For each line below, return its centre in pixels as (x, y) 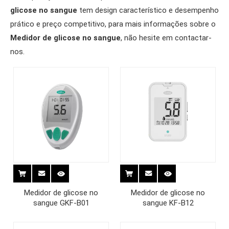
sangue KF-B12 (168, 203)
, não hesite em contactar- (166, 38)
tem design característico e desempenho (148, 10)
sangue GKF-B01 (61, 203)
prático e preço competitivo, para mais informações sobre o (113, 24)
